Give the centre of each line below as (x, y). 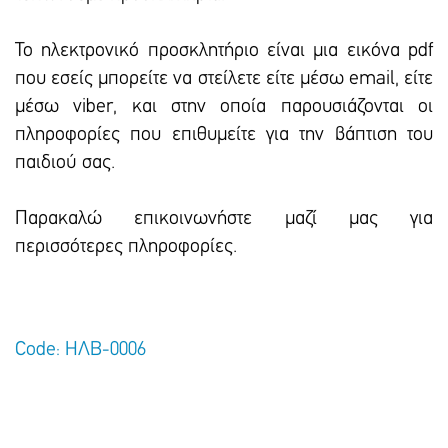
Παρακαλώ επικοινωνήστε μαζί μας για (224, 219)
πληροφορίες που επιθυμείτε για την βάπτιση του (224, 135)
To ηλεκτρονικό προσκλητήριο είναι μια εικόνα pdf (224, 51)
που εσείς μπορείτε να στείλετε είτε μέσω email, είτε (224, 79)
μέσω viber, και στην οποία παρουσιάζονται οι (224, 107)
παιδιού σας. (65, 163)
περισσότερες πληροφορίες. (126, 247)
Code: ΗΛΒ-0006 (80, 350)
